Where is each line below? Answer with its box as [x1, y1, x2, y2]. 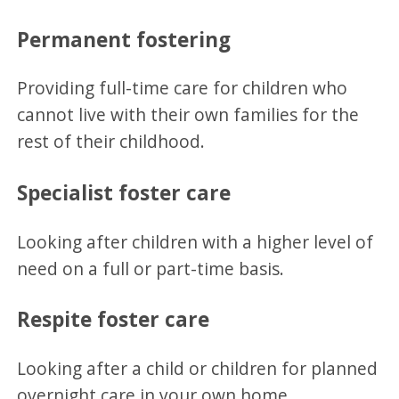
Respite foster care [17, 305, 210, 334]
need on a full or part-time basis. [17, 256, 285, 281]
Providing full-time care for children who [17, 76, 348, 101]
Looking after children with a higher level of [17, 229, 374, 254]
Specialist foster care [17, 179, 232, 208]
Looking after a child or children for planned [17, 355, 379, 380]
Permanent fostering [17, 25, 232, 53]
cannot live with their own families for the [17, 102, 360, 127]
